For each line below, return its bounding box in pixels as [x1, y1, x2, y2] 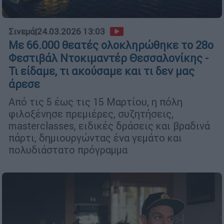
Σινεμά [8, 26, 35, 37]
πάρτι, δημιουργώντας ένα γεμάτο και [8, 131, 182, 144]
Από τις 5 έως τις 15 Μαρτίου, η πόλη [8, 95, 182, 108]
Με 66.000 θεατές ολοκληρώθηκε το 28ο [8, 38, 213, 52]
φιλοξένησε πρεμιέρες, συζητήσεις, [8, 107, 173, 120]
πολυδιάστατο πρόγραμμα [8, 143, 127, 156]
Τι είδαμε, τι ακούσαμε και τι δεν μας [8, 64, 194, 78]
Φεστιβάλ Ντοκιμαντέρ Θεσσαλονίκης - [8, 51, 208, 65]
